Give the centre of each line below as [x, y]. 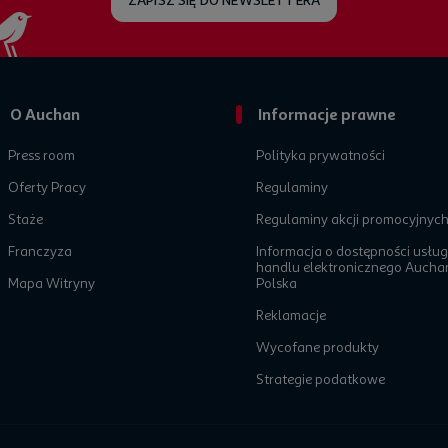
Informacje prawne [327, 114]
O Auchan [45, 114]
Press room [41, 155]
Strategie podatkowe [320, 379]
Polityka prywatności [320, 155]
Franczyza [40, 251]
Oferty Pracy [47, 187]
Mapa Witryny [51, 283]
